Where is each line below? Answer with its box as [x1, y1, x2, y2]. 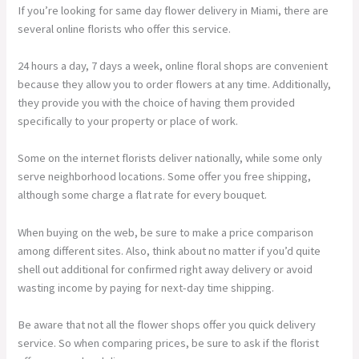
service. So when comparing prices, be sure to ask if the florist [18, 336, 320, 351]
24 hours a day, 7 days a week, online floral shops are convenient [18, 58, 329, 74]
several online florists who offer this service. [18, 21, 232, 36]
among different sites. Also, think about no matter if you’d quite [18, 243, 321, 258]
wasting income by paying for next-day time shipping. [18, 280, 275, 295]
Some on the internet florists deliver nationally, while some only [18, 151, 323, 166]
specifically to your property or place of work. [18, 114, 239, 129]
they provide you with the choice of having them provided [18, 95, 296, 111]
